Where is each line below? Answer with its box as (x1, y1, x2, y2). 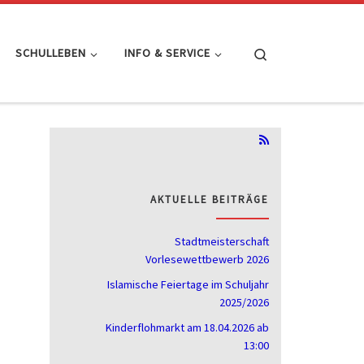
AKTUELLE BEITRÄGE (150, 192, 269, 206)
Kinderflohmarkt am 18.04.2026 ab (106, 319, 269, 335)
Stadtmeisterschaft (175, 234, 269, 249)
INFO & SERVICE (123, 45, 210, 61)
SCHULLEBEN (15, 45, 87, 61)
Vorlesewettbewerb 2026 (145, 252, 269, 267)
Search (268, 44, 303, 60)
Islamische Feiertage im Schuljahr (107, 277, 269, 292)
